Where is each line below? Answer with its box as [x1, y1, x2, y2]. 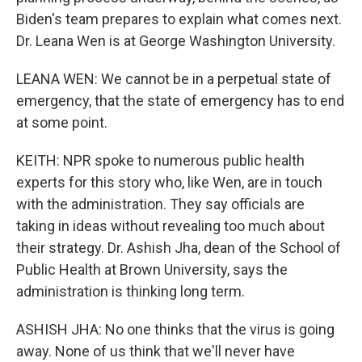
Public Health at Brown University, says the [16, 261, 288, 278]
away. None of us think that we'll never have [16, 343, 295, 360]
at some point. [16, 114, 107, 131]
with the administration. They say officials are [16, 196, 305, 213]
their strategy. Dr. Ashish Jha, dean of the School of [16, 239, 341, 256]
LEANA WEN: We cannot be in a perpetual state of [16, 70, 331, 87]
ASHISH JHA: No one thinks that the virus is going [16, 321, 335, 338]
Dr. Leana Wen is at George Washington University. [16, 32, 335, 49]
